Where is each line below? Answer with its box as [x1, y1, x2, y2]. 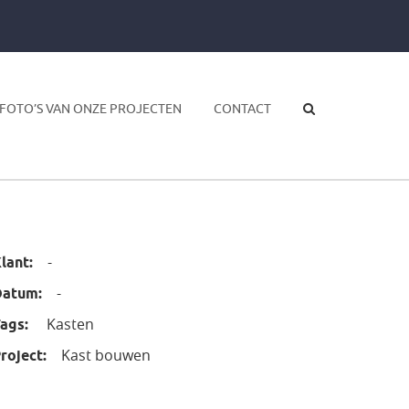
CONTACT [214, 100, 271, 117]
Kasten [43, 314, 95, 334]
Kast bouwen [61, 345, 152, 365]
